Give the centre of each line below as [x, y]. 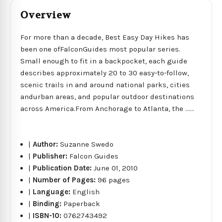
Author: [47, 144]
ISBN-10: [48, 215]
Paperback [82, 203]
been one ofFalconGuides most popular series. [100, 49]
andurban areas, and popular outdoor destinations [107, 96]
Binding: [48, 203]
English [86, 192]
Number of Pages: [65, 180]
